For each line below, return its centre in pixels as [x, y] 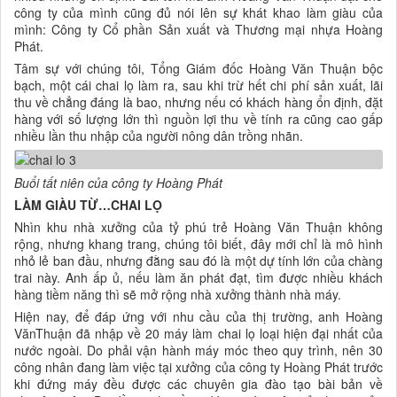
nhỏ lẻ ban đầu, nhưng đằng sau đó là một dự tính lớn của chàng [198, 261]
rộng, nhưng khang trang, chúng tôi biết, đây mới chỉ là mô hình [198, 244]
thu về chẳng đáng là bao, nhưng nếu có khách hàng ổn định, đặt [198, 101]
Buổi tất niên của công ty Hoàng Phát [118, 183]
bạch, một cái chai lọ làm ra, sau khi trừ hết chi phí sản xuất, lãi [198, 85]
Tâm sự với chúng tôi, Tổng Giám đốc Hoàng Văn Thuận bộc [198, 68]
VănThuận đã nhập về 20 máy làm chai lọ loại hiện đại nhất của [198, 334]
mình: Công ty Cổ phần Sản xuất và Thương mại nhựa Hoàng [198, 29]
